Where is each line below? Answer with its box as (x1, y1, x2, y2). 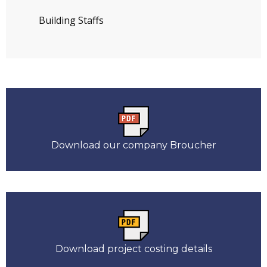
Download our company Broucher (51, 139, 216, 151)
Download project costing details (55, 243, 212, 254)
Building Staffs (39, 14, 104, 27)
